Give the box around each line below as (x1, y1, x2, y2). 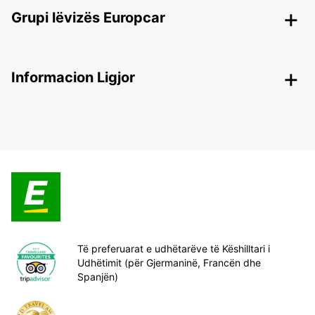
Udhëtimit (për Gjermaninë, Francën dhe (77, 256, 261, 269)
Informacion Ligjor (11, 69, 135, 86)
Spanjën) (77, 270, 118, 283)
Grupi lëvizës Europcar (11, 9, 165, 27)
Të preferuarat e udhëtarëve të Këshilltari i (77, 242, 270, 255)
